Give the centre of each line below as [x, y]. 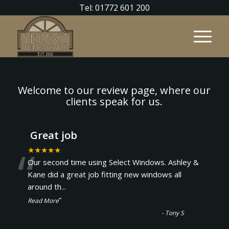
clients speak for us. [114, 101]
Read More [43, 201]
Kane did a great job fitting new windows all [104, 174]
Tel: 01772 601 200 [114, 8]
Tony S [175, 213]
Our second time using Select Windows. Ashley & [113, 162]
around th [44, 187]
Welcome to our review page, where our [114, 90]
